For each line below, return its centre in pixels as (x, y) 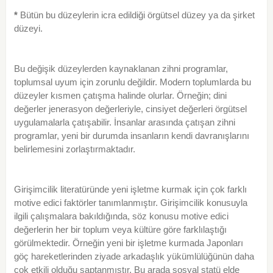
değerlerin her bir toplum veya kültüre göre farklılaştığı (120, 230)
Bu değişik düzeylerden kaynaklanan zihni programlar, (121, 69)
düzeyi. (28, 29)
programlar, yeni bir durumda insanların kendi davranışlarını (131, 136)
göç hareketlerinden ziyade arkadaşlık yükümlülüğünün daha (134, 257)
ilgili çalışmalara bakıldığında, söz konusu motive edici (121, 216)
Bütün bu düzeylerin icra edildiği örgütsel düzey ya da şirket (137, 15)
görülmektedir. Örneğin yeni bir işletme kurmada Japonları (128, 243)
